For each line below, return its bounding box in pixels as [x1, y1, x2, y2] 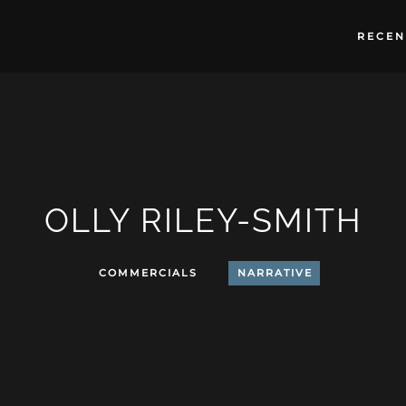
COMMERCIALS [99, 266, 198, 279]
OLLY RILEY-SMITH [43, 201, 362, 239]
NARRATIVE [237, 266, 313, 279]
